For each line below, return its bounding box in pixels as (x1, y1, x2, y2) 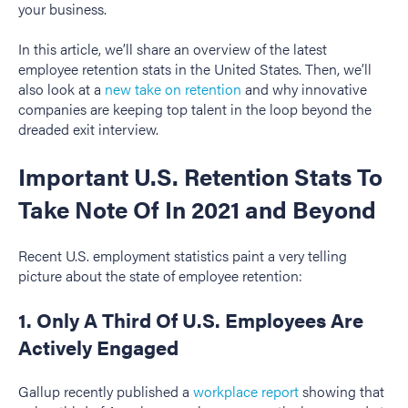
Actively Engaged (18, 332, 178, 362)
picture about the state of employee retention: (18, 264, 302, 286)
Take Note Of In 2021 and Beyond (18, 191, 376, 226)
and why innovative (241, 78, 367, 100)
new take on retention (105, 78, 241, 100)
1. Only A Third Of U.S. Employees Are (18, 305, 363, 334)
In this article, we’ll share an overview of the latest (18, 38, 327, 60)
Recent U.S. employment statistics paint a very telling (18, 244, 347, 266)
